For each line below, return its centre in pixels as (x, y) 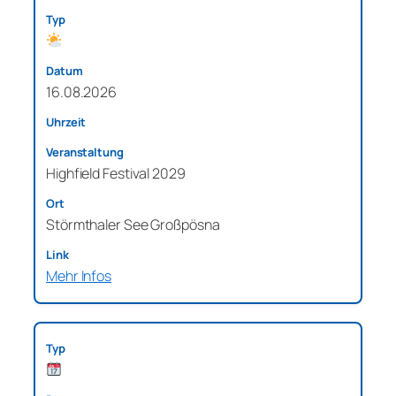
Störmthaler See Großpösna (133, 224)
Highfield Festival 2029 (116, 173)
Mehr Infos (79, 275)
